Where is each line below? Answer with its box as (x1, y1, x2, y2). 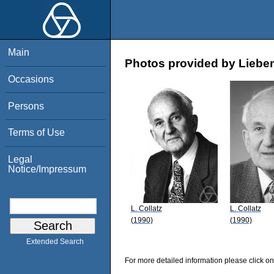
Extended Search (26, 237, 84, 246)
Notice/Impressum (8, 163, 87, 174)
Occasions (8, 73, 54, 84)
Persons (8, 100, 45, 111)
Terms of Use (8, 127, 65, 138)
